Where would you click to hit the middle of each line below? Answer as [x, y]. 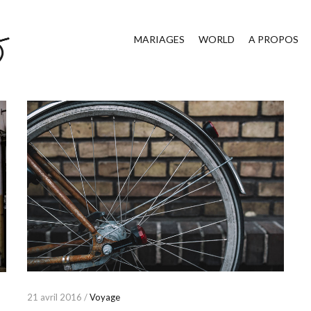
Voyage [104, 297]
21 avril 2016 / [58, 297]
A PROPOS [274, 40]
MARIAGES [159, 40]
